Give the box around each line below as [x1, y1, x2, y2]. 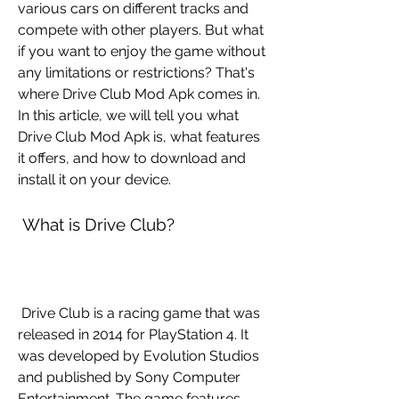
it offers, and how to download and [18, 150, 246, 167]
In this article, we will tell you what [18, 107, 239, 124]
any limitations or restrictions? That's [18, 64, 255, 81]
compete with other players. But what [18, 21, 264, 38]
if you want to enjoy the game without [18, 43, 265, 60]
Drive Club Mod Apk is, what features [18, 128, 260, 145]
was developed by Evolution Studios [18, 347, 259, 364]
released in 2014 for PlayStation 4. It [18, 326, 248, 343]
